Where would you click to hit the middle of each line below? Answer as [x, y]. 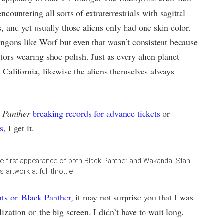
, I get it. [18, 128]
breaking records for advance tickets [96, 113]
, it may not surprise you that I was [132, 197]
